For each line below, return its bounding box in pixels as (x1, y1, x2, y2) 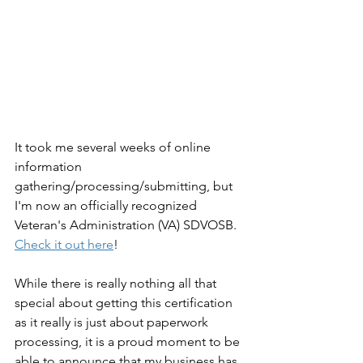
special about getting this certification (15, 295, 236, 310)
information (15, 159, 85, 174)
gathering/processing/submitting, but (15, 178, 236, 194)
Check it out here (15, 237, 113, 252)
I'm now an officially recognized (15, 198, 200, 213)
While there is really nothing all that (15, 275, 220, 291)
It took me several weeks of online (15, 139, 214, 155)
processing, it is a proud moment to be (15, 334, 243, 349)
